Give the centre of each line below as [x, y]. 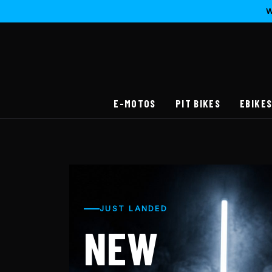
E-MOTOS [135, 103]
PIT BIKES [198, 103]
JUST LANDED [134, 208]
